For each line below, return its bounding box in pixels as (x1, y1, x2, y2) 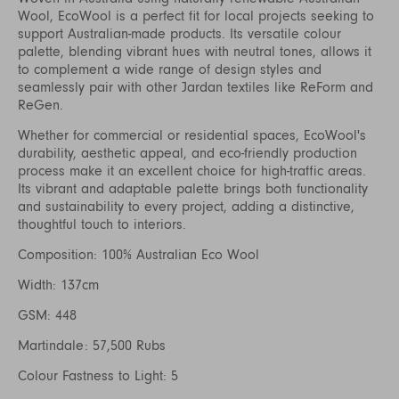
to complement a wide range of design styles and (18, 61, 322, 77)
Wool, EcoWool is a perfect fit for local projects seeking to (18, 8, 374, 23)
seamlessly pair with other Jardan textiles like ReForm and (18, 79, 373, 94)
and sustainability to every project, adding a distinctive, (18, 199, 354, 214)
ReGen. (18, 97, 63, 112)
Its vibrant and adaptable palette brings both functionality (18, 181, 368, 196)
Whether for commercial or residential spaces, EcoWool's (18, 127, 366, 142)
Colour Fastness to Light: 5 (18, 368, 178, 383)
